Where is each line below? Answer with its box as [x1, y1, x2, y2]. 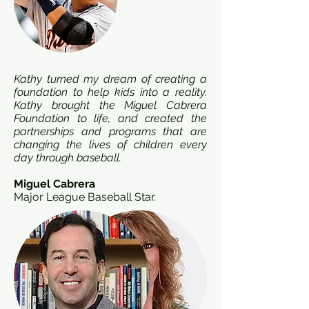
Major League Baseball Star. [14, 190, 156, 203]
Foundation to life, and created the [14, 112, 207, 125]
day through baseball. [14, 151, 121, 164]
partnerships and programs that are [14, 125, 207, 138]
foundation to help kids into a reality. [14, 86, 207, 99]
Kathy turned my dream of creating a [14, 72, 207, 86]
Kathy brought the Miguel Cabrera [14, 99, 207, 112]
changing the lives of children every [14, 138, 207, 151]
